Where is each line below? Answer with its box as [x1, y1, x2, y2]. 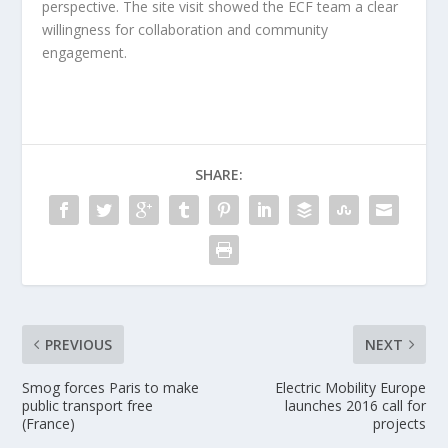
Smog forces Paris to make [22, 377, 200, 397]
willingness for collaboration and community [42, 19, 329, 39]
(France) [22, 413, 76, 433]
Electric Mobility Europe [274, 377, 426, 397]
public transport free [22, 395, 154, 415]
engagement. [42, 42, 128, 62]
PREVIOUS [45, 334, 113, 354]
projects [372, 413, 426, 433]
